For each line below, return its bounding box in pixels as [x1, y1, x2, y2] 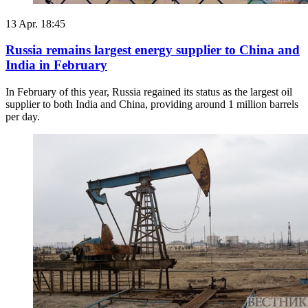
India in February [5, 58, 107, 73]
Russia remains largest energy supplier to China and [5, 43, 300, 58]
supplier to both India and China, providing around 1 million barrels [5, 98, 298, 111]
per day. [5, 111, 40, 123]
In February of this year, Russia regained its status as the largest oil [5, 86, 292, 98]
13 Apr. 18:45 [5, 17, 65, 30]
